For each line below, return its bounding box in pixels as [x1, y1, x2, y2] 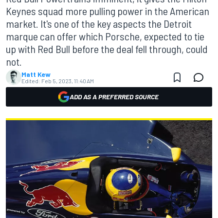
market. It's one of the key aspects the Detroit [6, 17, 192, 30]
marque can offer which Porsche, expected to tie [6, 30, 204, 42]
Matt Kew [21, 70, 51, 78]
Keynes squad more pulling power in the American [6, 4, 209, 17]
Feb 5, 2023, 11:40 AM [41, 77, 94, 84]
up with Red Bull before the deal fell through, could [6, 42, 208, 55]
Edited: [21, 77, 40, 84]
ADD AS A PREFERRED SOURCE [69, 92, 159, 101]
